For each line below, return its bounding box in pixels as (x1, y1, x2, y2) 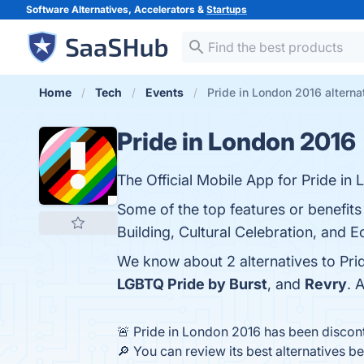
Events (145, 85, 184, 99)
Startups (206, 3, 247, 15)
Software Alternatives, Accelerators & (26, 3, 206, 15)
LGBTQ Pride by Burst (117, 275, 267, 292)
